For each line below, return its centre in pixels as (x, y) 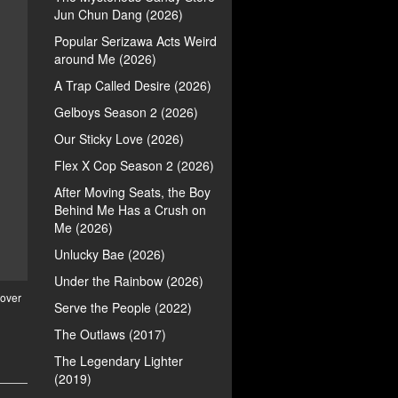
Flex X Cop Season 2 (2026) (134, 165)
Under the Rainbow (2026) (129, 281)
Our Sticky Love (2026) (119, 139)
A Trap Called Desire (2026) (133, 85)
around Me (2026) (105, 59)
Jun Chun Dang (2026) (119, 14)
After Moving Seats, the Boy (132, 192)
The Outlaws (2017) (110, 334)
